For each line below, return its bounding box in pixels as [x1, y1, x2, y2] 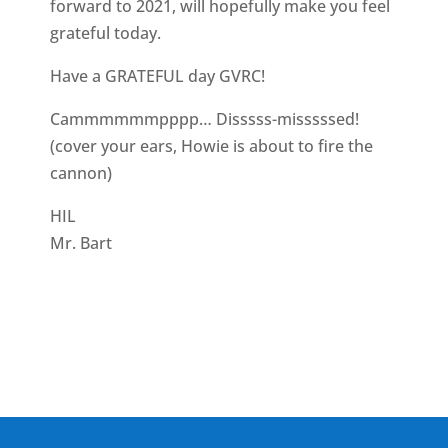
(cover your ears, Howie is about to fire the [49, 134, 373, 157]
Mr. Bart [49, 231, 112, 254]
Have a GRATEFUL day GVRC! [49, 64, 265, 87]
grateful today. [49, 21, 161, 44]
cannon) [49, 161, 112, 184]
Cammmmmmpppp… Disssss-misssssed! [49, 107, 359, 130]
